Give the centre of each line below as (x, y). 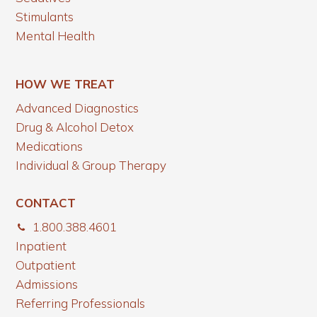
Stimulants (45, 16)
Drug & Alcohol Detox (75, 127)
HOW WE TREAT (65, 84)
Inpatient (41, 246)
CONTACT (46, 202)
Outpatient (46, 265)
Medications (50, 146)
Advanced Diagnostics (77, 108)
